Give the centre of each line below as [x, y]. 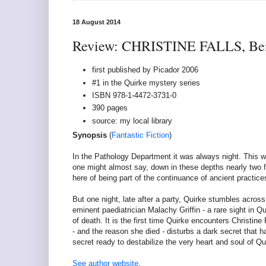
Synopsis [90, 135]
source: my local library [132, 121]
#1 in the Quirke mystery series [146, 83]
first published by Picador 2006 [145, 70]
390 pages [110, 108]
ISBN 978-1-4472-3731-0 [134, 95]
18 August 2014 [96, 22]
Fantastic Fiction [140, 135]
